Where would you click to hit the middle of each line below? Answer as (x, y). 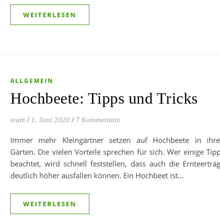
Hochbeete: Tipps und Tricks (104, 98)
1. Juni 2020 (50, 120)
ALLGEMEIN (32, 81)
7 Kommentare (98, 120)
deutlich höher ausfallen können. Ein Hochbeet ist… (97, 175)
